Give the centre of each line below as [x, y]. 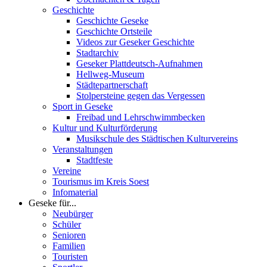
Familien [69, 246]
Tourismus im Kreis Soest [101, 181]
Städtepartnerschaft [112, 85]
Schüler [67, 224]
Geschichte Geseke [112, 20]
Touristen [70, 256]
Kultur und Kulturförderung [105, 128]
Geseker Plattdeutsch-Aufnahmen [139, 63]
